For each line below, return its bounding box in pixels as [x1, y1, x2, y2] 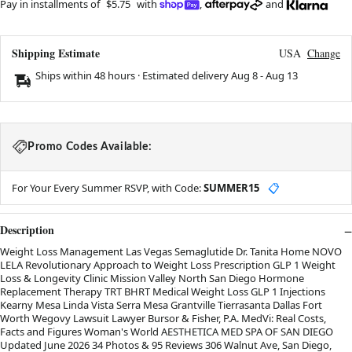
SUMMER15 [203, 180, 259, 195]
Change [307, 45, 340, 60]
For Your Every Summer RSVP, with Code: [12, 180, 203, 195]
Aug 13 [266, 68, 298, 82]
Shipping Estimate [12, 44, 100, 61]
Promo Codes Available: [27, 141, 152, 152]
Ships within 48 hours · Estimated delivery [35, 68, 231, 82]
